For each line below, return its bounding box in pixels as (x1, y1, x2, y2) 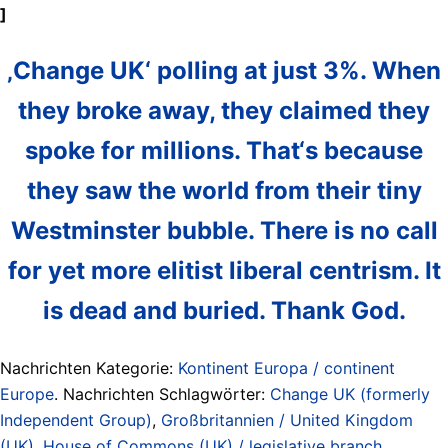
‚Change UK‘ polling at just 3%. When (7, 55, 441, 85)
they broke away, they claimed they (18, 95, 430, 125)
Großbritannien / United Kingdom (161, 409, 413, 430)
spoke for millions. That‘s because (25, 135, 423, 165)
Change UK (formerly (270, 383, 430, 404)
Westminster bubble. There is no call (10, 215, 438, 245)
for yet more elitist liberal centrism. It (7, 255, 441, 285)
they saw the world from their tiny (26, 175, 422, 205)
